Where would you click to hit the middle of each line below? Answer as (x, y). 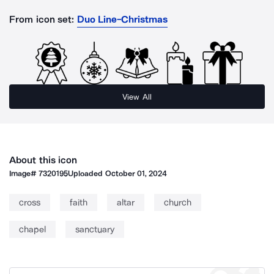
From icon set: (42, 19)
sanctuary (95, 229)
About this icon (43, 160)
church (178, 202)
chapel (32, 229)
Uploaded (87, 173)
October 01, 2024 (136, 173)
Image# (24, 173)
